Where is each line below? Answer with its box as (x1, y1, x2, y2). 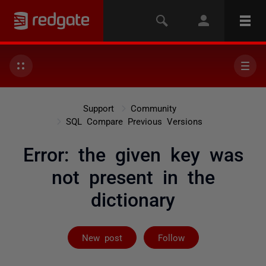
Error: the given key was (23, 144, 243, 163)
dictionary (91, 189, 175, 208)
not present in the (51, 166, 215, 185)
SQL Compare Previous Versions (66, 116, 202, 125)
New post (81, 233, 122, 242)
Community (130, 103, 176, 112)
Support (83, 103, 114, 112)
